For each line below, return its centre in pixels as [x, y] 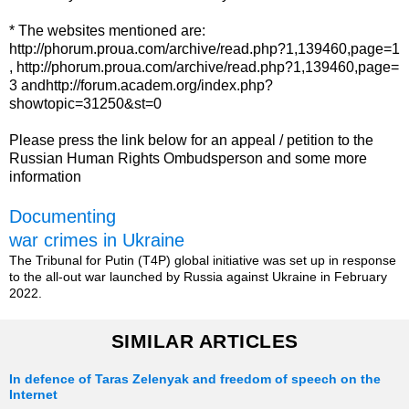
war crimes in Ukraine [97, 241]
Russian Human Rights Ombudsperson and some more [188, 159]
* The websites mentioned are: [107, 31]
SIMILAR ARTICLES [204, 341]
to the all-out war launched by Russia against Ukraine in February [198, 277]
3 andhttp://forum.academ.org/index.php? [141, 86]
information [45, 177]
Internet [33, 395]
